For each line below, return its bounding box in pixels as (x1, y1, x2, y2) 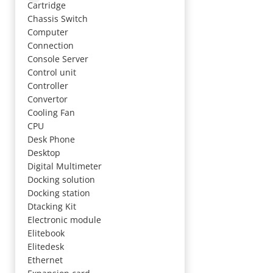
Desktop (27, 147, 60, 158)
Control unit (27, 66, 76, 78)
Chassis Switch (27, 13, 88, 24)
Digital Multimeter (27, 160, 102, 172)
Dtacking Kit (27, 200, 76, 212)
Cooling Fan (27, 107, 75, 118)
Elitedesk (27, 241, 64, 252)
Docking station (27, 187, 90, 199)
